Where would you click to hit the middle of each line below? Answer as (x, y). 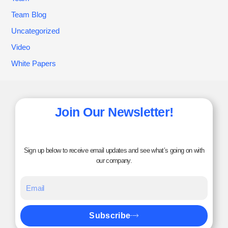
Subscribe (110, 216)
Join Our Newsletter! (114, 112)
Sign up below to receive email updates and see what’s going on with (114, 150)
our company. (114, 160)
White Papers (34, 63)
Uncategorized (36, 31)
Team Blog (29, 15)
